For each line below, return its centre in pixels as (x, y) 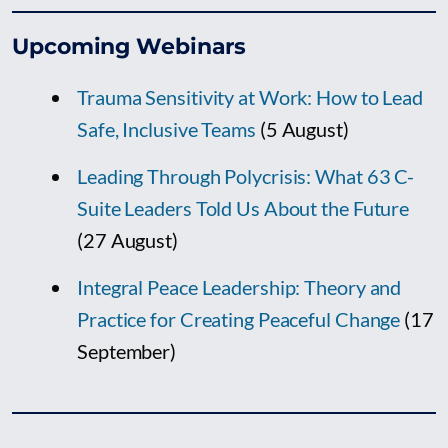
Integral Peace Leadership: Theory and (239, 287)
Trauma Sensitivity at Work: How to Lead (250, 97)
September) (127, 351)
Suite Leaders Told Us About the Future (243, 208)
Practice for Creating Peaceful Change (239, 319)
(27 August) (127, 240)
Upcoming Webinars (129, 47)
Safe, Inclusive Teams (166, 129)
